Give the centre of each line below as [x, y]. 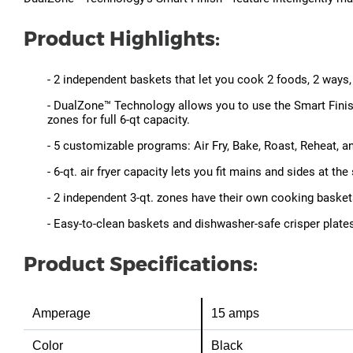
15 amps [236, 314]
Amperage [62, 314]
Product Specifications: [141, 264]
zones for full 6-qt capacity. [119, 120]
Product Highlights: [122, 39]
